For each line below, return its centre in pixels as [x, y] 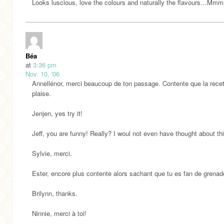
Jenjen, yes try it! [57, 113]
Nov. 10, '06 [42, 74]
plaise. [41, 93]
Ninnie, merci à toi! [59, 213]
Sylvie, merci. [52, 153]
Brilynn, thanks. [55, 193]
